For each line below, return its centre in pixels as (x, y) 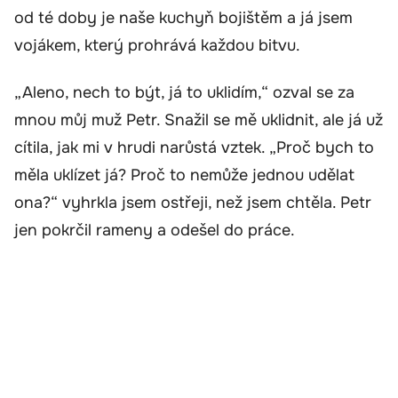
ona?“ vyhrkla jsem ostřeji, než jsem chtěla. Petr (193, 203)
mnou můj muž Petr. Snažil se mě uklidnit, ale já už (199, 120)
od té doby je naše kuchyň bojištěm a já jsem (183, 17)
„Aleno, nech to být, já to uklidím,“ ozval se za (184, 93)
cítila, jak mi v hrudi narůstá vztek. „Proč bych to (194, 148)
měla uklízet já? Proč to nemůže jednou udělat (184, 175)
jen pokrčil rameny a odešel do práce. (155, 231)
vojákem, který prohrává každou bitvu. (157, 45)
